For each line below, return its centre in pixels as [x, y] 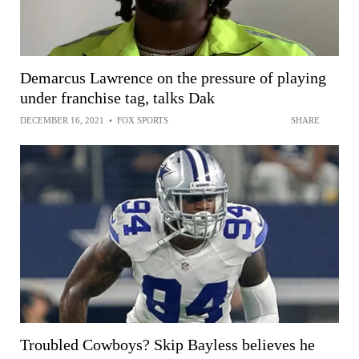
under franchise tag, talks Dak [117, 97]
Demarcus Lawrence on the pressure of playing [173, 77]
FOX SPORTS [143, 120]
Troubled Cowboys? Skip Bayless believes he [167, 345]
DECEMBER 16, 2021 [62, 120]
